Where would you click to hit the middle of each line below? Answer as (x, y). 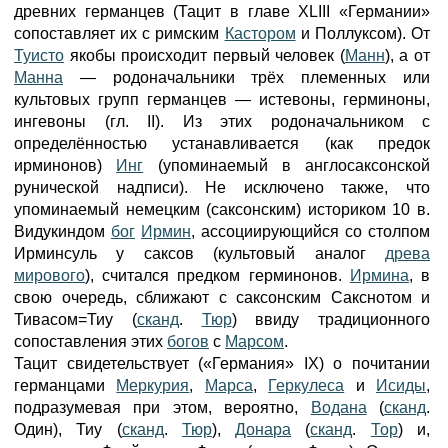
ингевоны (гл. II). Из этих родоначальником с (222, 121)
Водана (338, 407)
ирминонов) (65, 165)
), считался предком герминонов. (217, 275)
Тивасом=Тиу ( (75, 319)
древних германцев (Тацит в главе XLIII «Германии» (222, 11)
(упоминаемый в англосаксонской (286, 165)
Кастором (260, 33)
